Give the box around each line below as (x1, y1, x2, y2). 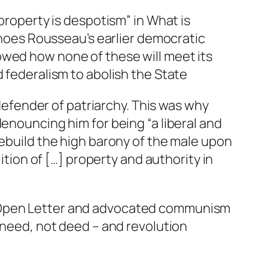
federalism (5, 65, 69, 83)
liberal (160, 114, 197, 132)
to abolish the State (68, 65, 188, 83)
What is (146, 11, 191, 29)
